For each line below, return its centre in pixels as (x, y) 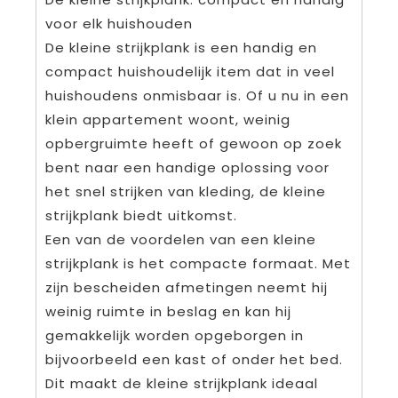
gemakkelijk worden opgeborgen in (175, 336)
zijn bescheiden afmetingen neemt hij (187, 288)
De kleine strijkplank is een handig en (181, 48)
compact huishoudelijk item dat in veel (190, 72)
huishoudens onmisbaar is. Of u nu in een (197, 96)
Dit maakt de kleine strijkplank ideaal (182, 384)
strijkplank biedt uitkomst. (141, 216)
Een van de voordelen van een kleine (181, 240)
